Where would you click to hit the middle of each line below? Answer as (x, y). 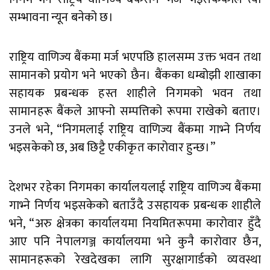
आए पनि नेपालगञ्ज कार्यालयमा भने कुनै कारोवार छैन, (135, 242)
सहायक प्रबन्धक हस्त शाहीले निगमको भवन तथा (135, 94)
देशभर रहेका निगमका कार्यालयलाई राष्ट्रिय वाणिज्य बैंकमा (135, 188)
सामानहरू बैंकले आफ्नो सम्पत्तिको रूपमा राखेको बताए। (135, 112)
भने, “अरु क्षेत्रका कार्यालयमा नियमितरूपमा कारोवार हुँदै (135, 224)
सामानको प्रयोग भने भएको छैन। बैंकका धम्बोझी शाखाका (135, 76)
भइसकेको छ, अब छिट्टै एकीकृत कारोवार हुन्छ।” (112, 148)
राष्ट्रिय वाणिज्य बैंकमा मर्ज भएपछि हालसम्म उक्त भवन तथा (135, 58)
